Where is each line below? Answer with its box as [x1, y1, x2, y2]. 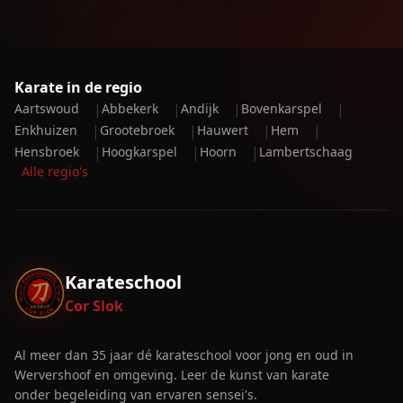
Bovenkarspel [241, 100, 322, 117]
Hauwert [197, 121, 248, 139]
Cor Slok [65, 296, 123, 316]
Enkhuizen [14, 121, 77, 139]
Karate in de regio [14, 77, 142, 97]
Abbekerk [102, 100, 158, 117]
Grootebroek [100, 121, 175, 139]
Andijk [181, 100, 219, 117]
